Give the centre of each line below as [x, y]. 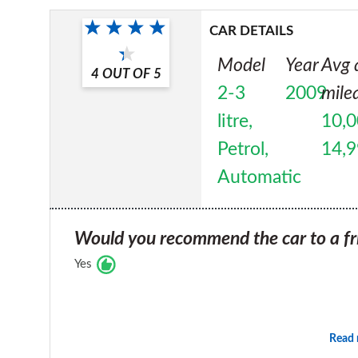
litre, [235, 121]
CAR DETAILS [252, 30]
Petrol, [243, 149]
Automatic [260, 177]
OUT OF [126, 74]
